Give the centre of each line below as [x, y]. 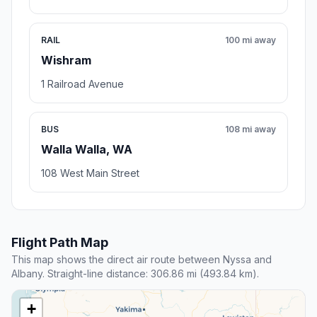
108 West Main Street [90, 173]
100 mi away [250, 40]
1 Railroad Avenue [82, 84]
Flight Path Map [60, 243]
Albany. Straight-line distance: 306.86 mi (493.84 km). [135, 274]
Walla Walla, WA [87, 150]
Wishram [66, 60]
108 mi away [250, 129]
